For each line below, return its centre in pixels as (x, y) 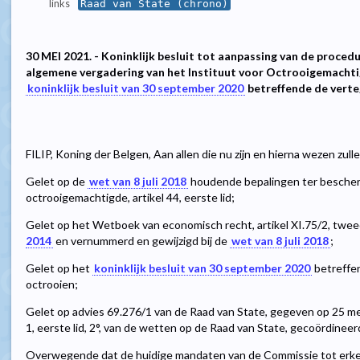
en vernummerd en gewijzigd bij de (141, 241)
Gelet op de (57, 182)
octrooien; (52, 284)
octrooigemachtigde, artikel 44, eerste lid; (130, 198)
